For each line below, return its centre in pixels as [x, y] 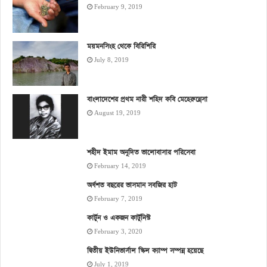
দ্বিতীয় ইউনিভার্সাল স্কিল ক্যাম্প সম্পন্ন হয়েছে [145, 251]
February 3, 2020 [118, 232]
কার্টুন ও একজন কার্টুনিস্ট [119, 218]
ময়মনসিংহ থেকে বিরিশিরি [121, 46]
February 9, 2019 [118, 7]
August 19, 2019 [117, 113]
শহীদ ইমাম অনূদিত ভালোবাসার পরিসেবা [141, 152]
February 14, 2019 [120, 166]
